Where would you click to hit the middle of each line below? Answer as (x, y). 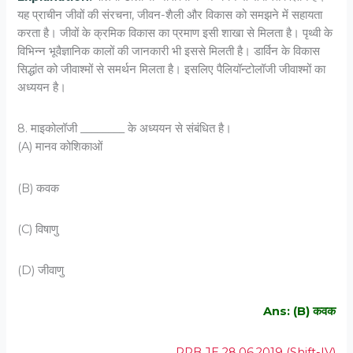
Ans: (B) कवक (299, 312)
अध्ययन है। (42, 88)
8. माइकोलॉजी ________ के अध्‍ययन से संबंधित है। (125, 129)
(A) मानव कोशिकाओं (60, 147)
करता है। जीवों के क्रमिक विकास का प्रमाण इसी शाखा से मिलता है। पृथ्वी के (175, 33)
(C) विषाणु (38, 229)
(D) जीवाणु (41, 270)
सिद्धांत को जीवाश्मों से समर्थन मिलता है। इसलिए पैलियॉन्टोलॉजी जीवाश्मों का (172, 70)
